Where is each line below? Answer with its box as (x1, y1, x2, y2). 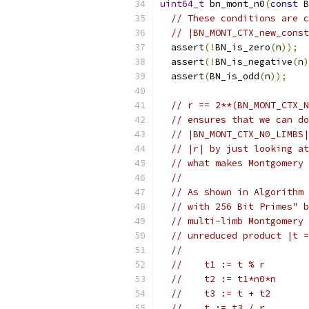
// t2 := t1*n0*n (171, 273, 276, 285)
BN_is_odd (210, 70, 259, 82)
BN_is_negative (215, 56, 292, 68)
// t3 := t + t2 (171, 288, 270, 299)
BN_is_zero (215, 41, 270, 53)
